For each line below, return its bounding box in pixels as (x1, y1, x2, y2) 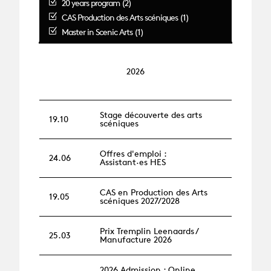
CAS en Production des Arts (100, 187, 207, 198)
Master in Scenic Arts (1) (61, 26, 143, 37)
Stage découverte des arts (100, 109, 202, 120)
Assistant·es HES (100, 157, 166, 168)
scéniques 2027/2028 (100, 195, 180, 206)
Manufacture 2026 (100, 234, 172, 245)
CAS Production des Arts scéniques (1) (61, 11, 189, 22)
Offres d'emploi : (100, 148, 166, 159)
